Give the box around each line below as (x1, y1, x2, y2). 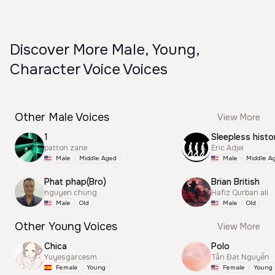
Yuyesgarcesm (44, 252, 97, 262)
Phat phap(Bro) (44, 176, 106, 187)
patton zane (44, 143, 87, 153)
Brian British (211, 176, 260, 187)
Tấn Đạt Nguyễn (211, 252, 269, 262)
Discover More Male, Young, (10, 41, 199, 59)
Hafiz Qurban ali (211, 188, 268, 198)
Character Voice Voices (10, 60, 168, 79)
